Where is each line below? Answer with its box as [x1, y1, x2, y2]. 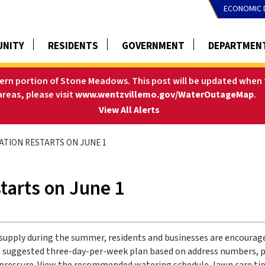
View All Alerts [99, 103, 160, 117]
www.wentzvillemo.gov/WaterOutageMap [75, 88, 254, 101]
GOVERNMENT [122, 39, 185, 53]
